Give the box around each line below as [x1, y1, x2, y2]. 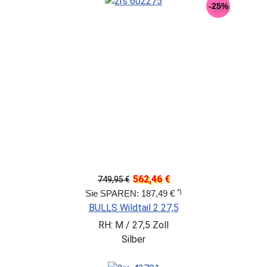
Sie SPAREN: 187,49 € [85, 188, 177, 199]
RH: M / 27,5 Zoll [98, 219, 169, 231]
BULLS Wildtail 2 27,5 [88, 202, 179, 214]
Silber [122, 234, 145, 246]
